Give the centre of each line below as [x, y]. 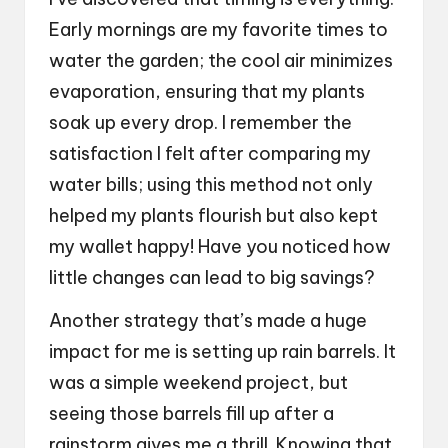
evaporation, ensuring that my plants [207, 92]
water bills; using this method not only [211, 185]
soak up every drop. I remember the [200, 123]
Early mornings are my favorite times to [218, 30]
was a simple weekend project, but [198, 383]
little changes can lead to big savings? [212, 278]
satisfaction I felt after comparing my [210, 154]
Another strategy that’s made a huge [208, 321]
